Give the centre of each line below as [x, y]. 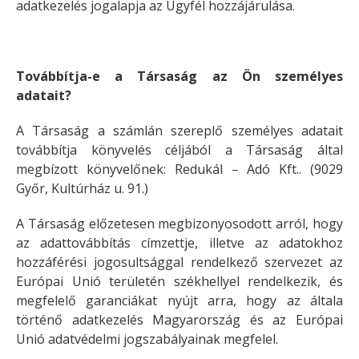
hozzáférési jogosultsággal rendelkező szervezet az [179, 262]
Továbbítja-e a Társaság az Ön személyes [179, 76]
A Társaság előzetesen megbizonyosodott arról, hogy [179, 224]
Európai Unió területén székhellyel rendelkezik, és [179, 281]
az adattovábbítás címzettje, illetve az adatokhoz [179, 243]
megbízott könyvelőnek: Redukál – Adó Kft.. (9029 [179, 169]
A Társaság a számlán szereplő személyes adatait [179, 131]
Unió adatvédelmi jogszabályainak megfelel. [147, 339]
